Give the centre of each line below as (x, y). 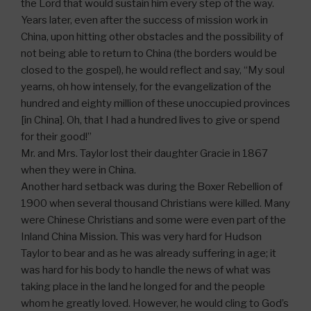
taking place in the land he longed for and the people (143, 286)
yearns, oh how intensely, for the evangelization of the (146, 86)
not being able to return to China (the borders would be (149, 53)
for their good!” (57, 136)
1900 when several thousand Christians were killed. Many (155, 203)
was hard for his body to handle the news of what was (146, 270)
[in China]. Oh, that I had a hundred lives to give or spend (150, 120)
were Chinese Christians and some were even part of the (153, 220)
